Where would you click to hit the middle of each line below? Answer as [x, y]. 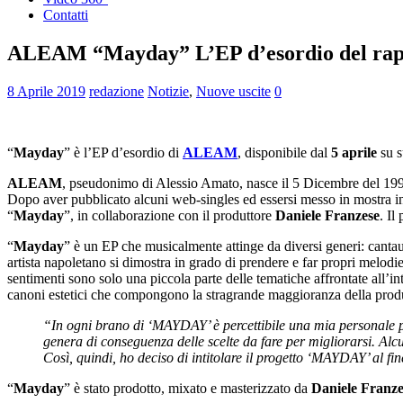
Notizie [168, 91]
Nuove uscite [233, 91]
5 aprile [354, 152]
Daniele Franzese [327, 215]
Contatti [66, 15]
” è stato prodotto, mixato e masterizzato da [188, 388]
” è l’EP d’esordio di [123, 152]
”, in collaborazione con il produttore [170, 215]
